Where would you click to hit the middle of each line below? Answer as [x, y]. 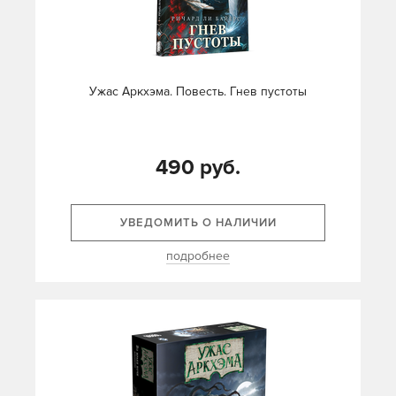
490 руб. [198, 168]
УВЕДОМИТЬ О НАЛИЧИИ [198, 223]
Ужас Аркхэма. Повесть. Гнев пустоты [198, 92]
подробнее [198, 256]
